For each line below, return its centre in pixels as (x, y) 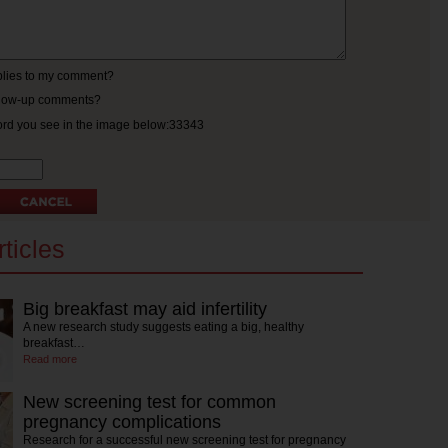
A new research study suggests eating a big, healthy (163, 327)
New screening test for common (149, 402)
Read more (50, 359)
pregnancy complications (122, 422)
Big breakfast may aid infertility (145, 309)
